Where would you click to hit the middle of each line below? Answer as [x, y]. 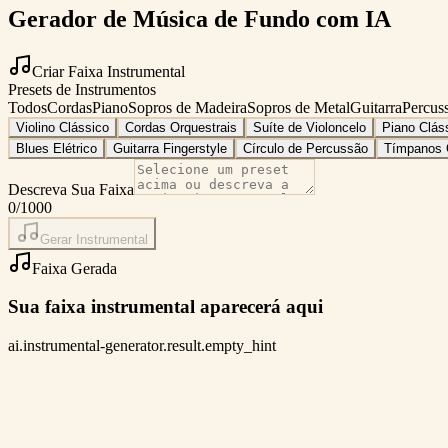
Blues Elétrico [56, 148]
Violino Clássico [62, 127]
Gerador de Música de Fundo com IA [199, 18]
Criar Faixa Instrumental [108, 71]
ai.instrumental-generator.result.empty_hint [142, 346]
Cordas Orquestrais [181, 127]
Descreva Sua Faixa [71, 189]
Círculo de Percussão [305, 148]
